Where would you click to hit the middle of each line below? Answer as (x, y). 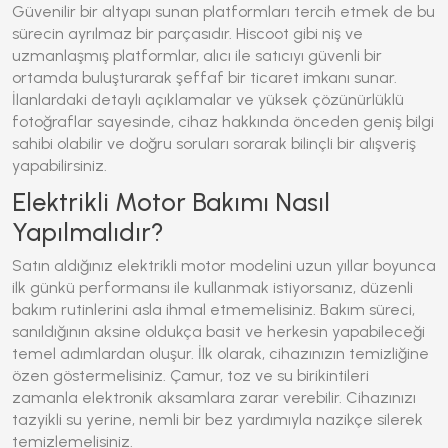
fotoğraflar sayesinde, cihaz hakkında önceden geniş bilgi (223, 121)
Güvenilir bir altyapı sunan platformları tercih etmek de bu (223, 11)
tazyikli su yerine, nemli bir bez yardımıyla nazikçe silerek (217, 419)
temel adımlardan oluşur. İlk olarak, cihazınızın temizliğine (220, 353)
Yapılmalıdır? (88, 232)
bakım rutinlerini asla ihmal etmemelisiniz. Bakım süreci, (213, 309)
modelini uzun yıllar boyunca (331, 265)
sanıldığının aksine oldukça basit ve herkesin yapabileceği (218, 331)
